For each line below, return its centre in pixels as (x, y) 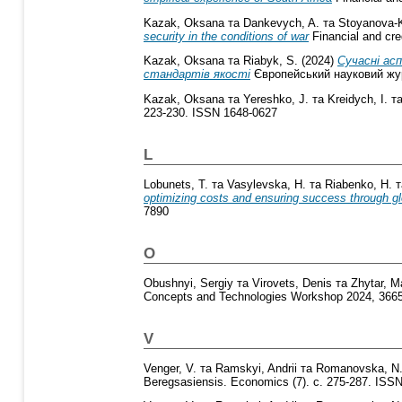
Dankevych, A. (281, 22)
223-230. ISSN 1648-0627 (210, 113)
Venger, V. (170, 368)
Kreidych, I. (358, 100)
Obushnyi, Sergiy (188, 283)
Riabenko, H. (358, 184)
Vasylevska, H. (267, 184)
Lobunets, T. (176, 184)
